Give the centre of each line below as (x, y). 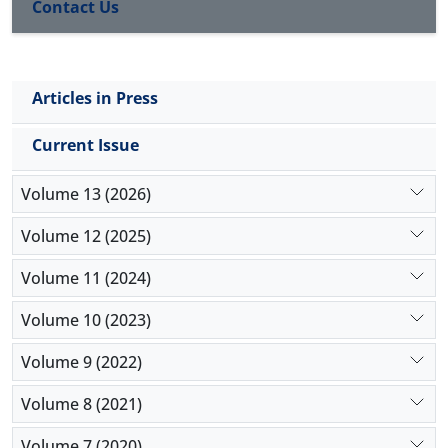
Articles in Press (95, 98)
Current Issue (85, 145)
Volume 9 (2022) (81, 361)
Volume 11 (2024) (86, 277)
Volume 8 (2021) (81, 403)
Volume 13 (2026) (86, 193)
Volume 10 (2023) (86, 319)
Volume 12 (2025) (86, 235)
